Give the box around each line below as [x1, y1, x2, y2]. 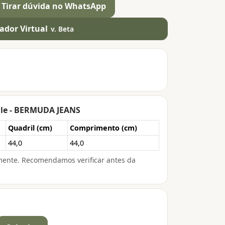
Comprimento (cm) [70, 123, 137, 133]
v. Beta [51, 24, 74, 34]
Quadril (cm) [8, 123, 52, 133]
